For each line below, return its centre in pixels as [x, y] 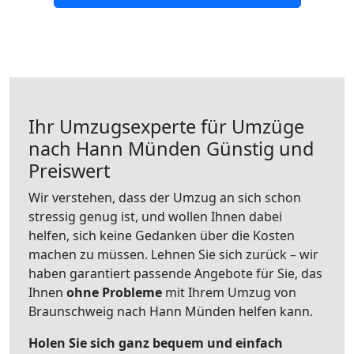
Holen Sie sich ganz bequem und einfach [156, 343]
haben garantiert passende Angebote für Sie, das [175, 274]
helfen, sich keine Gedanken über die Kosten [162, 236]
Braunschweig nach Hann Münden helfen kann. [171, 312]
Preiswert [69, 171]
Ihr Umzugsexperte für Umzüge [166, 127]
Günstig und [258, 149]
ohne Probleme [114, 293]
